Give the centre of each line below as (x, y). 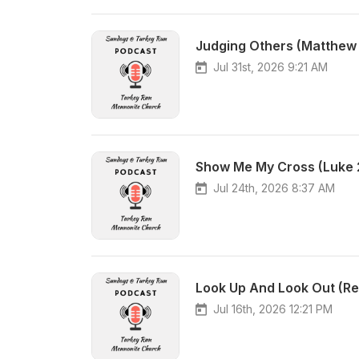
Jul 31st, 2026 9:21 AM (270, 67)
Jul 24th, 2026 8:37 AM (274, 188)
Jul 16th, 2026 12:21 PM (273, 309)
